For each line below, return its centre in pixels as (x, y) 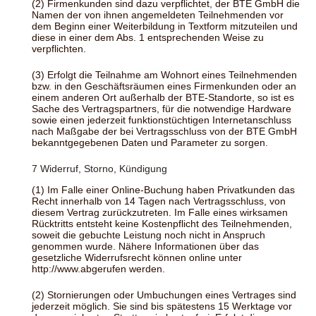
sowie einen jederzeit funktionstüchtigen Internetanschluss (162, 120)
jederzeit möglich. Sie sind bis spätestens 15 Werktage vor (162, 306)
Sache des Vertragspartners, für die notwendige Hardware (162, 109)
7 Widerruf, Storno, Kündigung (99, 169)
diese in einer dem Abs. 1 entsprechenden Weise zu (148, 38)
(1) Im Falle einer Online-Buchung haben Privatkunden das (163, 190)
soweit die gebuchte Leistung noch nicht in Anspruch (148, 235)
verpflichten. (59, 49)
